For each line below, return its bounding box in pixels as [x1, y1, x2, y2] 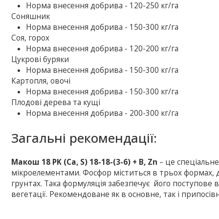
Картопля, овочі [11, 75, 71, 86]
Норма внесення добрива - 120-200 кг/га [26, 43, 179, 54]
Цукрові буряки [11, 54, 69, 65]
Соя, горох [11, 32, 50, 43]
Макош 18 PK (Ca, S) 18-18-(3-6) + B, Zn [11, 156, 160, 167]
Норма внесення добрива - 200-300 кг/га [26, 108, 179, 118]
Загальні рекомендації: [11, 129, 157, 147]
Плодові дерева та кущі [11, 97, 101, 108]
